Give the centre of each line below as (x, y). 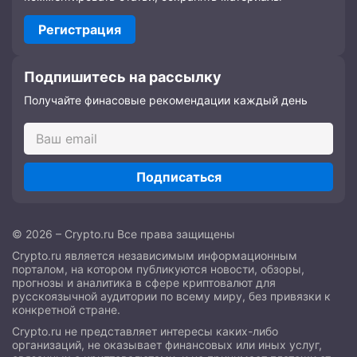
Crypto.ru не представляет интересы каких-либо (145, 331)
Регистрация (80, 30)
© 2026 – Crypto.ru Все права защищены (124, 234)
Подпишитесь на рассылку (123, 77)
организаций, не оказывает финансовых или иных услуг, (167, 345)
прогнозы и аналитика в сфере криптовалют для (144, 283)
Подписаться (178, 177)
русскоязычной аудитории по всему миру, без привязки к (171, 296)
